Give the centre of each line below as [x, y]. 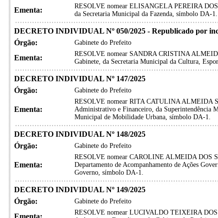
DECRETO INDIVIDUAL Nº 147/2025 [80, 79]
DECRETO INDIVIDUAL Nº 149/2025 [80, 190]
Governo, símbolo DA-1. [109, 173]
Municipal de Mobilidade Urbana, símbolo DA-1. [142, 117]
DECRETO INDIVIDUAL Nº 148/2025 [80, 134]
